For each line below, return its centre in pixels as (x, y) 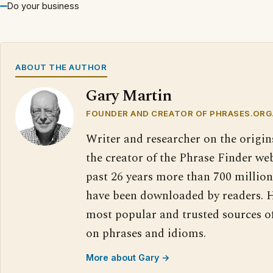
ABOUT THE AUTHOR (61, 67)
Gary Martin (129, 96)
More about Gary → (128, 258)
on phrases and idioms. (146, 234)
